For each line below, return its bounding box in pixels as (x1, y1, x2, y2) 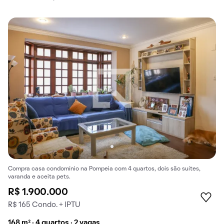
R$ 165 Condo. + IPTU (8, 201, 80, 208)
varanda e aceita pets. (8, 174, 70, 179)
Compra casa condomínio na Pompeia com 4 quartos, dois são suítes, (8, 166, 200, 171)
